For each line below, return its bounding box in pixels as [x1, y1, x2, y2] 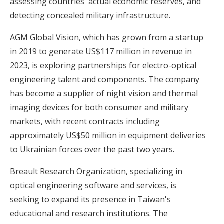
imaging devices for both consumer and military [10, 101, 188, 113]
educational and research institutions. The [10, 207, 168, 219]
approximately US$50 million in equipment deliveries [10, 129, 206, 141]
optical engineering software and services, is [10, 179, 176, 191]
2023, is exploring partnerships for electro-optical [10, 59, 196, 71]
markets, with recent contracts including [10, 115, 160, 127]
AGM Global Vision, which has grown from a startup [10, 31, 203, 43]
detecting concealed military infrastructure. [10, 9, 170, 21]
